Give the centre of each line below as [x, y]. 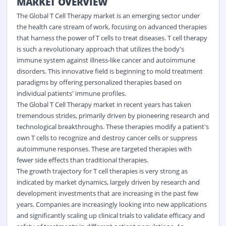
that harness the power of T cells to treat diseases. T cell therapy [112, 38]
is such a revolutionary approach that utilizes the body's [100, 49]
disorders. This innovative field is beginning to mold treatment [109, 71]
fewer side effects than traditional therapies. [82, 160]
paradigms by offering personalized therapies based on [99, 82]
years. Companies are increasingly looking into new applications [111, 204]
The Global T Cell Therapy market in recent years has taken [104, 104]
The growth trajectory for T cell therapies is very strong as [102, 171]
